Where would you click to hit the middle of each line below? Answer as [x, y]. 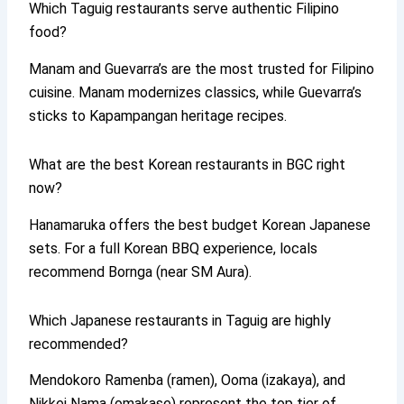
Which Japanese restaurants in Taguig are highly [180, 320]
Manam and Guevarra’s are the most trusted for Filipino [202, 69]
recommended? [79, 344]
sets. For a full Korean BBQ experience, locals [174, 248]
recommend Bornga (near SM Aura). [141, 271]
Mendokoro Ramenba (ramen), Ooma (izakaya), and [188, 381]
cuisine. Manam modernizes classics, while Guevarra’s [196, 92]
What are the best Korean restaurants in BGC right [188, 164]
